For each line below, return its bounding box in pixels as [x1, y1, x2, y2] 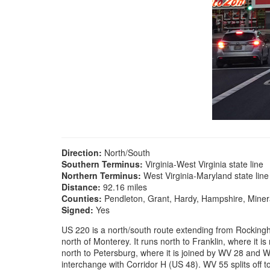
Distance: [61, 181, 101, 193]
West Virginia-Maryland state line [143, 169, 269, 181]
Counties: [61, 192, 102, 204]
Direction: [61, 146, 102, 159]
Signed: [61, 204, 93, 216]
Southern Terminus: [61, 158, 143, 170]
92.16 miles [103, 181, 147, 193]
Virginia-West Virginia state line [145, 158, 263, 170]
